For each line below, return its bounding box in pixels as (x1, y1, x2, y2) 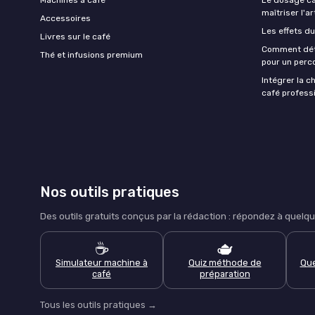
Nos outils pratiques (40, 183, 179, 200)
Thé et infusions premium (40, 49, 143, 60)
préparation (199, 268, 250, 279)
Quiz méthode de (188, 257, 262, 268)
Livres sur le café (40, 31, 110, 41)
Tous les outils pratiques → (40, 299, 157, 310)
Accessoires (40, 13, 91, 23)
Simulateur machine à (56, 257, 148, 268)
